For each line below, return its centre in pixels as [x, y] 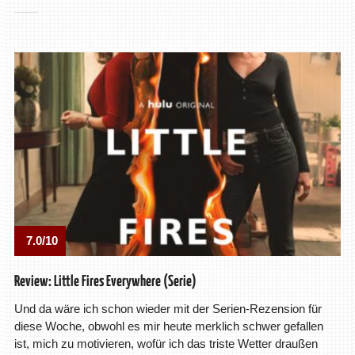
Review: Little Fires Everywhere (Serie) [105, 281]
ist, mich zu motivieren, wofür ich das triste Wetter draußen [166, 343]
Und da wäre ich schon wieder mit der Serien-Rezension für [168, 308]
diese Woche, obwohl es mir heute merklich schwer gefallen [168, 326]
